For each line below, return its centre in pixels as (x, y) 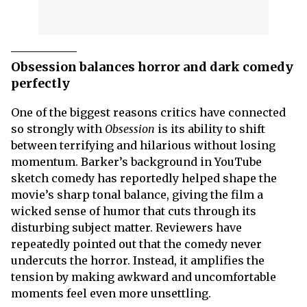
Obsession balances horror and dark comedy (152, 67)
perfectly (40, 83)
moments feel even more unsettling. (111, 293)
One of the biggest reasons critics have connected (148, 112)
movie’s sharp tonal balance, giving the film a (137, 195)
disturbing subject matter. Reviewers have (126, 228)
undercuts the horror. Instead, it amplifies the (138, 260)
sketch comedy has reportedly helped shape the (144, 178)
